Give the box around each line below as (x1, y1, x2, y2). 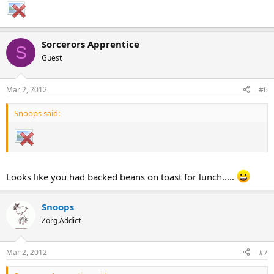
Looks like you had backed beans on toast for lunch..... (6, 171, 237, 183)
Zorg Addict (42, 215, 81, 226)
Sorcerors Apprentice (42, 38, 139, 51)
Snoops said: (14, 107, 60, 119)
